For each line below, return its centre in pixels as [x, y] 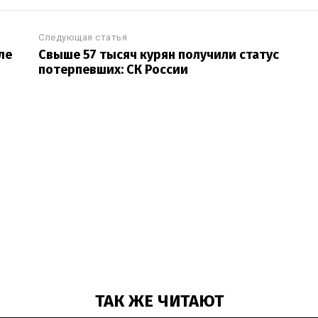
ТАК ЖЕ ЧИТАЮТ [159, 301]
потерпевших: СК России [114, 70]
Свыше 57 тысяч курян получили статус [159, 55]
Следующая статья [83, 37]
